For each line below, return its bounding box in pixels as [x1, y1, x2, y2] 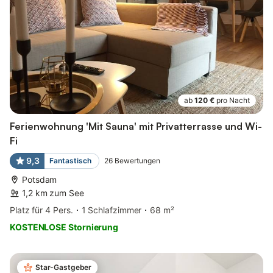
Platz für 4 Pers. [10, 205, 73, 216]
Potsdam [22, 174, 57, 185]
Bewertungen [114, 156, 160, 166]
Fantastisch [49, 156, 91, 166]
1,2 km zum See [22, 188, 84, 199]
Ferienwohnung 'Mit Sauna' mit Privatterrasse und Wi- [10, 120, 262, 133]
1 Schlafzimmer [81, 205, 142, 216]
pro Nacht [216, 96, 250, 105]
